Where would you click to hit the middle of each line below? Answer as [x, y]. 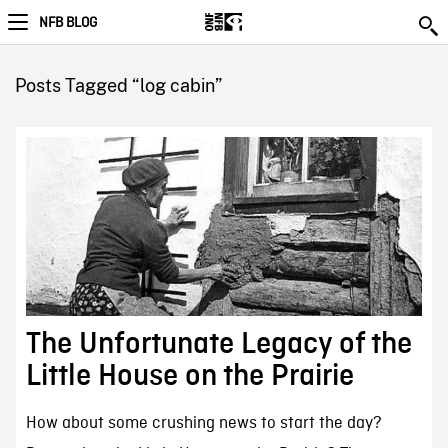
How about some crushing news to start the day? [203, 424]
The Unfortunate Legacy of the [218, 344]
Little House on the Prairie [189, 376]
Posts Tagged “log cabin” [118, 85]
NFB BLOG [68, 23]
